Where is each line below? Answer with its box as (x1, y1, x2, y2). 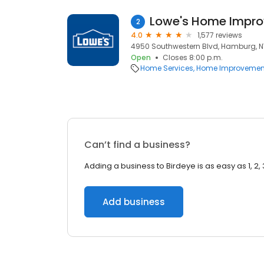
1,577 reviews (197, 30, 242, 40)
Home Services (140, 63, 193, 73)
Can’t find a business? (84, 138, 190, 151)
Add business (103, 196, 165, 208)
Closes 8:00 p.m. (163, 52, 223, 62)
